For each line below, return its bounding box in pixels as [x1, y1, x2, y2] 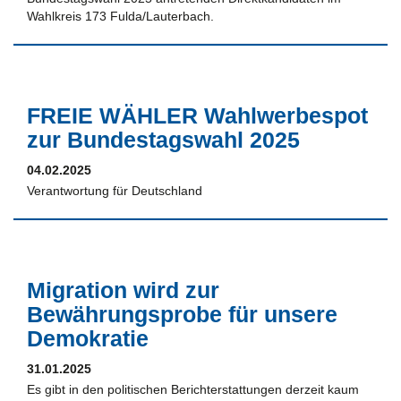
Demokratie [27, 325, 149, 351]
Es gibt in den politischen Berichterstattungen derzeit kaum [27, 381, 359, 397]
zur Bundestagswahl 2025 [27, 126, 300, 152]
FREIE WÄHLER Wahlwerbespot [27, 102, 368, 128]
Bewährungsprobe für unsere [27, 301, 337, 327]
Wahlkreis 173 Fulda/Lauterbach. [27, 8, 218, 23]
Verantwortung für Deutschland [27, 183, 202, 198]
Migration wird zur [27, 277, 219, 303]
